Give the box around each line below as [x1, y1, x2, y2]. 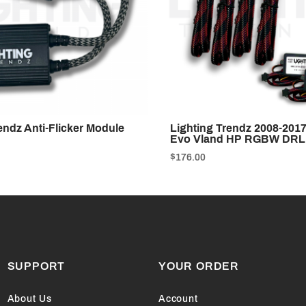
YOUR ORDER [158, 260, 239, 273]
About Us [7, 294, 53, 305]
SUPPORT [7, 260, 66, 273]
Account [158, 294, 198, 305]
